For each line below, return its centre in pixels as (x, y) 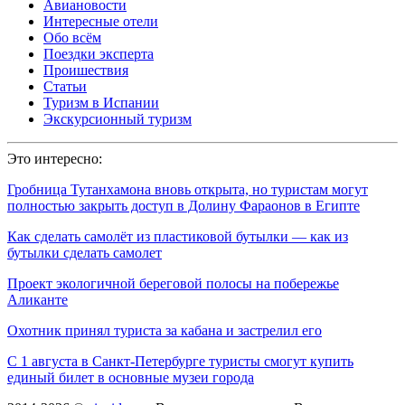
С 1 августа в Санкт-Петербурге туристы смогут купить (180, 362)
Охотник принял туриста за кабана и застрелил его (165, 331)
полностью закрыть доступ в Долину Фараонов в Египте (184, 206)
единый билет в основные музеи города (131, 378)
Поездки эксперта (99, 54)
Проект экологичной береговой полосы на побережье (173, 284)
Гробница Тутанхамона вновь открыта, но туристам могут (188, 190)
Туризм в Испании (101, 103)
